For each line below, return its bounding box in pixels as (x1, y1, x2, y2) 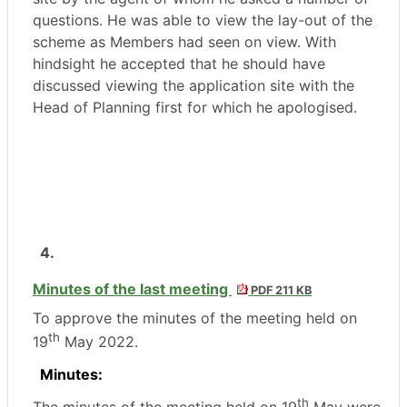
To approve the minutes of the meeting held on (33, 308, 357, 327)
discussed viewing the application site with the (33, 75, 354, 94)
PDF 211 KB (248, 283, 313, 297)
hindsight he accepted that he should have (33, 54, 325, 73)
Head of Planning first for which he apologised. (33, 97, 357, 116)
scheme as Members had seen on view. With (33, 32, 336, 51)
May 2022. (60, 332, 138, 351)
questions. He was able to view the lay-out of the (33, 10, 372, 29)
